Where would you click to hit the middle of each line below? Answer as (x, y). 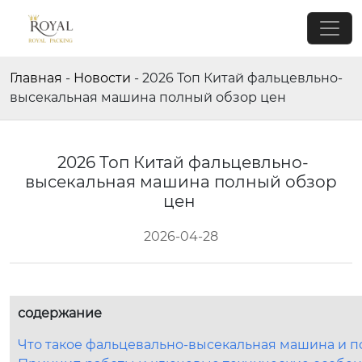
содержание (60, 313)
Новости (102, 78)
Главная (36, 78)
